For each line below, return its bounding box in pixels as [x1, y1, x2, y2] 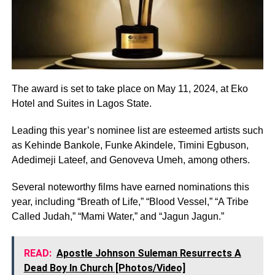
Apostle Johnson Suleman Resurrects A [56, 247, 241, 259]
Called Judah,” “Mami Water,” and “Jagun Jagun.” [11, 211, 224, 222]
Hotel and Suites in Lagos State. [11, 98, 152, 109]
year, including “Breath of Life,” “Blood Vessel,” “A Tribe [11, 196, 249, 207]
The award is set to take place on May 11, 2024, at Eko [11, 83, 248, 94]
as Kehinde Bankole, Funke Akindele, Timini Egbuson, [11, 139, 249, 150]
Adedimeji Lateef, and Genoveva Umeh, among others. [11, 154, 250, 165]
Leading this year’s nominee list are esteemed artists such [11, 125, 263, 136]
